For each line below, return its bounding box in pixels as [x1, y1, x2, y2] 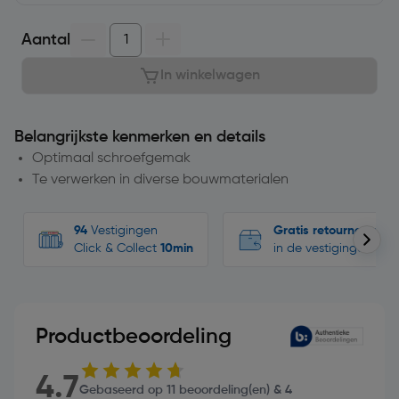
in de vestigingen [273, 241, 371, 255]
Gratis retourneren [273, 224, 380, 237]
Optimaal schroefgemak [32, 151, 191, 166]
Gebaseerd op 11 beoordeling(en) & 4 [79, 383, 292, 396]
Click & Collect [74, 241, 160, 255]
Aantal [21, 31, 70, 48]
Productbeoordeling [36, 325, 232, 347]
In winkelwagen [160, 68, 260, 83]
